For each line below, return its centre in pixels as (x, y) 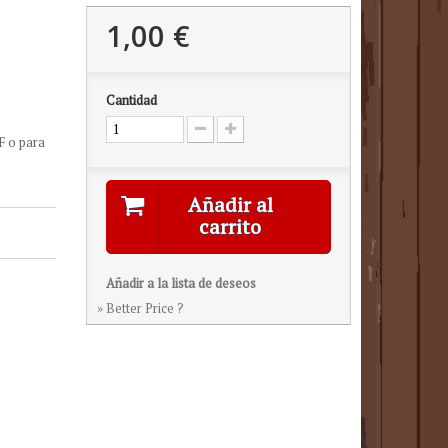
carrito (230, 226)
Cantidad (131, 100)
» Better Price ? (140, 308)
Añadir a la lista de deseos (180, 283)
